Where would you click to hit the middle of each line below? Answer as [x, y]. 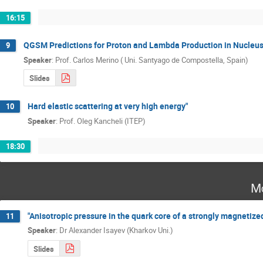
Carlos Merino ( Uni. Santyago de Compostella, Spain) [161, 60]
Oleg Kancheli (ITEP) [111, 121]
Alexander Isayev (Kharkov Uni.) [121, 230]
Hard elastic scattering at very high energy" [108, 106]
